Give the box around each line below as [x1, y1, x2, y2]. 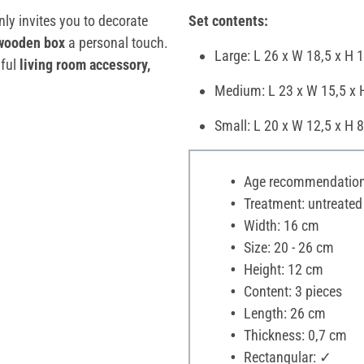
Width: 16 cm [240, 216, 319, 234]
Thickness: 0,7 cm [240, 326, 347, 344]
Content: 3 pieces [240, 282, 342, 300]
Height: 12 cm [240, 260, 323, 278]
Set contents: [188, 11, 268, 29]
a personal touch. [68, 33, 168, 51]
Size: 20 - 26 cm [240, 238, 334, 256]
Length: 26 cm [240, 304, 326, 322]
